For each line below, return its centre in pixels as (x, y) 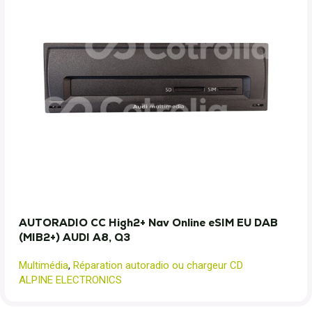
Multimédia (44, 265)
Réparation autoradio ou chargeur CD (158, 265)
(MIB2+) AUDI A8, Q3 (75, 237)
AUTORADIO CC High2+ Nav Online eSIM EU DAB (148, 223)
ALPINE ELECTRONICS (70, 280)
